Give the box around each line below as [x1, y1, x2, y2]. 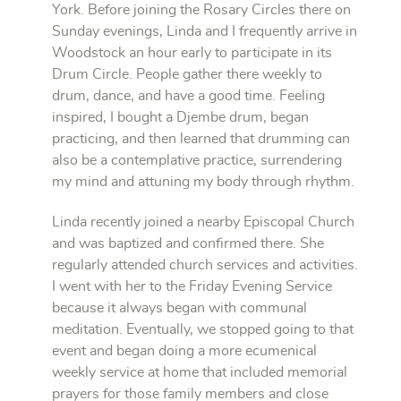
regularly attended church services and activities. [52, 257, 358, 272]
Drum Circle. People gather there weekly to [52, 66, 322, 81]
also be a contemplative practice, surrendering [52, 152, 342, 167]
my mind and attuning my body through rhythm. [52, 174, 354, 189]
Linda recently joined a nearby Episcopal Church [52, 214, 354, 229]
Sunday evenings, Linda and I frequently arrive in [52, 23, 357, 38]
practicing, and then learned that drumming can [52, 131, 350, 146]
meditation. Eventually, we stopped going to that [52, 321, 354, 337]
